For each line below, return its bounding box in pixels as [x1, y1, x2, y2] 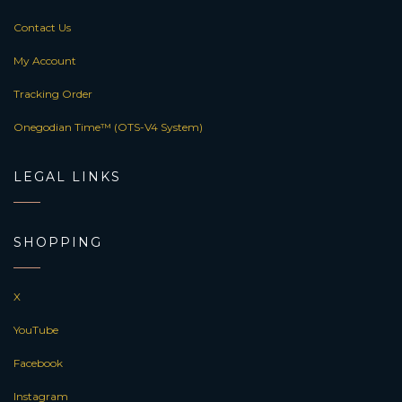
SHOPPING [13, 234, 102, 251]
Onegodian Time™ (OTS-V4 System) [13, 120, 203, 135]
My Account [13, 54, 76, 68]
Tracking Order [13, 87, 92, 101]
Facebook [13, 356, 63, 371]
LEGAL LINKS [13, 169, 121, 186]
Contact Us [13, 21, 71, 35]
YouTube [13, 323, 58, 337]
